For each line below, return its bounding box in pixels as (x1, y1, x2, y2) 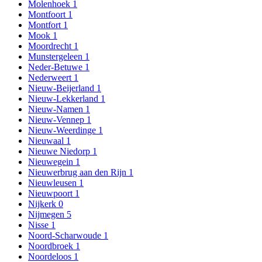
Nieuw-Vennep (28, 114, 87, 125)
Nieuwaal (28, 135, 66, 146)
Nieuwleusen (28, 177, 79, 188)
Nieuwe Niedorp (28, 146, 92, 156)
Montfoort (28, 9, 68, 19)
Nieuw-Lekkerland (28, 93, 101, 104)
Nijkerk (28, 198, 58, 209)
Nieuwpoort (28, 188, 75, 198)
